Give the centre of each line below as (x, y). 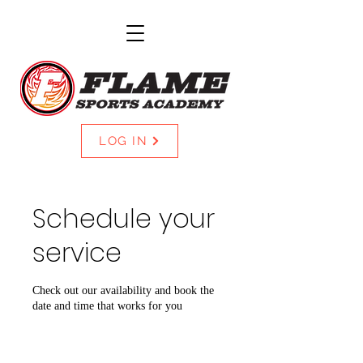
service (77, 252)
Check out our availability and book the (123, 290)
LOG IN (123, 141)
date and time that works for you (107, 306)
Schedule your (124, 218)
